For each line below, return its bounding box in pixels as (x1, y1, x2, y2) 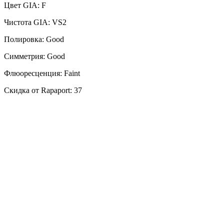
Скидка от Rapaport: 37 (4, 85, 82, 94)
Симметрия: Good (4, 51, 65, 60)
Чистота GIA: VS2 (4, 17, 66, 26)
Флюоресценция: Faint (4, 68, 80, 77)
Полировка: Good (4, 34, 64, 43)
